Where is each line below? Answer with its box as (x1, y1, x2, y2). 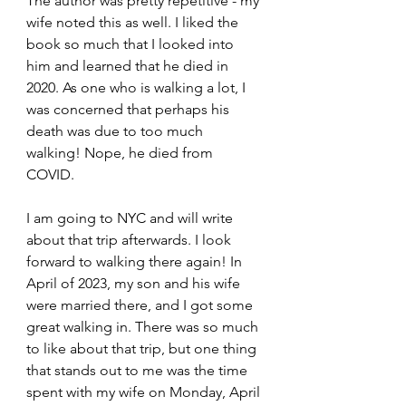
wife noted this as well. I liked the (26, 14, 242, 32)
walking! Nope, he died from (26, 144, 217, 162)
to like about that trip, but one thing (26, 340, 260, 358)
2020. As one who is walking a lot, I (26, 79, 249, 97)
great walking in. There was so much (26, 318, 262, 336)
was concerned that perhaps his (26, 101, 233, 119)
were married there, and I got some (26, 296, 256, 314)
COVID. (26, 166, 74, 184)
